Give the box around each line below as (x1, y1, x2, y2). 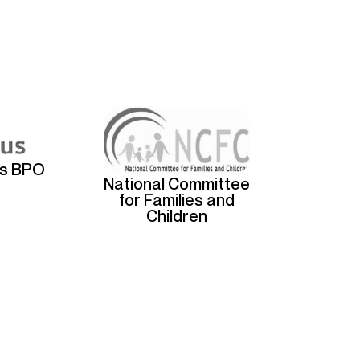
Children (146, 206, 208, 226)
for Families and (119, 190, 235, 210)
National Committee (104, 174, 251, 194)
